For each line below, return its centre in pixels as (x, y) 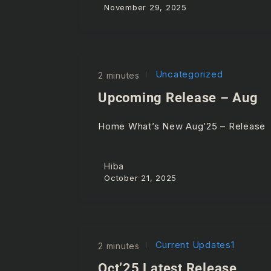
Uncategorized (188, 74)
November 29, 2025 (145, 7)
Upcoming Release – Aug (178, 97)
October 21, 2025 (140, 178)
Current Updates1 (193, 244)
